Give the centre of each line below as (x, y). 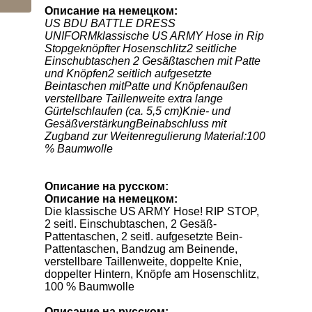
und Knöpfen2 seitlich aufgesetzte (128, 74)
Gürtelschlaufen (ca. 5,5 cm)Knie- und (138, 111)
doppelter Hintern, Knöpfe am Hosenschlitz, (152, 274)
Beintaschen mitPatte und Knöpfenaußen (146, 86)
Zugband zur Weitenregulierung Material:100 (155, 136)
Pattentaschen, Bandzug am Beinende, (141, 249)
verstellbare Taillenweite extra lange (134, 99)
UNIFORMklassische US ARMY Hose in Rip (154, 36)
